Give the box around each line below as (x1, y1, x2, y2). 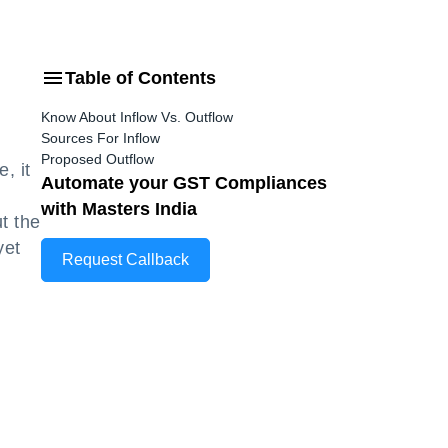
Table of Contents (65, 68, 216, 88)
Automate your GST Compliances (41, 173, 327, 193)
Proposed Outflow (41, 151, 154, 167)
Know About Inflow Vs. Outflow (41, 109, 233, 125)
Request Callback (62, 251, 189, 268)
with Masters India (41, 199, 197, 219)
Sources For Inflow (41, 130, 160, 146)
